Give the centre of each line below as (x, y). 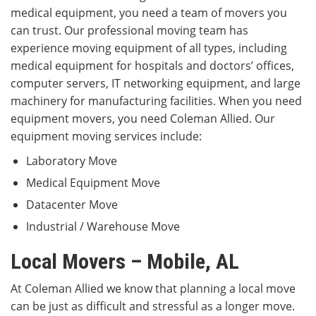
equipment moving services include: (106, 136)
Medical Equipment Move (93, 183)
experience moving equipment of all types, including (149, 48)
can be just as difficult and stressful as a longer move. (153, 306)
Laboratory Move (72, 161)
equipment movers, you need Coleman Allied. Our (143, 119)
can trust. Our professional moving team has (129, 31)
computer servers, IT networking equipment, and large (156, 84)
